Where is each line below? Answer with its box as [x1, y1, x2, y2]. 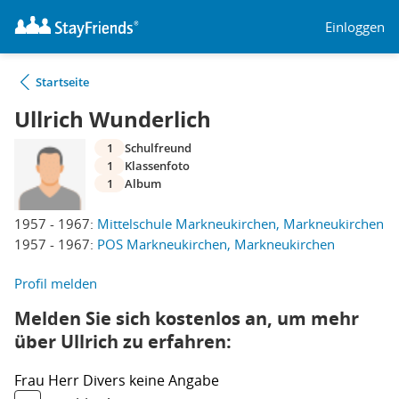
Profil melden [14, 274, 97, 292]
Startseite [36, 74, 89, 90]
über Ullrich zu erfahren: [14, 330, 232, 354]
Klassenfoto [125, 158, 190, 174]
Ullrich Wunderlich [14, 104, 211, 134]
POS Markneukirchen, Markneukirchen [97, 235, 335, 253]
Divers [83, 370, 129, 390]
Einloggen [325, 17, 385, 36]
